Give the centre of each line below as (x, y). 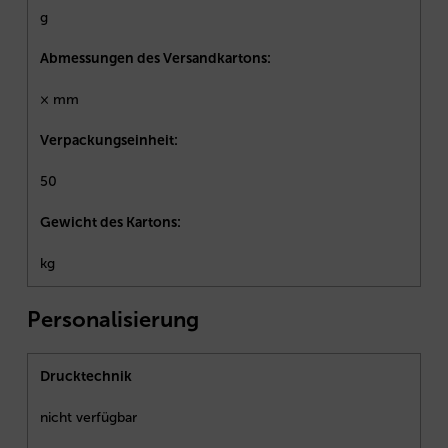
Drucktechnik (86, 377)
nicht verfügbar (88, 418)
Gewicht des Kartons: (110, 222)
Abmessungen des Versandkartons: (155, 58)
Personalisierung (113, 320)
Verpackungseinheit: (109, 140)
